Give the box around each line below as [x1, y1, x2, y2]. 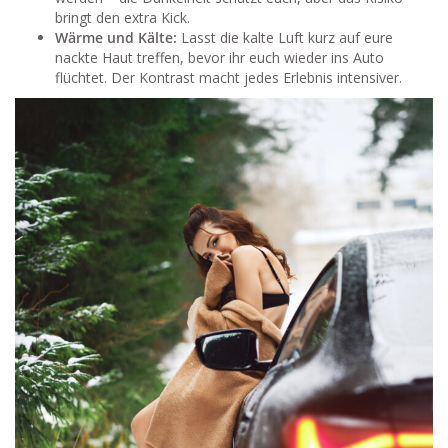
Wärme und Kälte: [55, 27, 177, 47]
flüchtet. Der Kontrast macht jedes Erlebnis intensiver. [55, 67, 402, 87]
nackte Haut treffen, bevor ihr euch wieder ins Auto [55, 47, 384, 67]
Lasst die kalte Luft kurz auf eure [177, 27, 393, 47]
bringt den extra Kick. [55, 7, 190, 27]
